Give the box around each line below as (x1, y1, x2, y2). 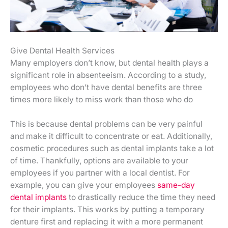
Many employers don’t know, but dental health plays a (10, 58, 209, 68)
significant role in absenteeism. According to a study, (10, 70, 206, 80)
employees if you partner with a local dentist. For (10, 168, 190, 178)
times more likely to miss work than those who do (10, 94, 193, 104)
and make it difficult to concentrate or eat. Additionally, (10, 131, 212, 141)
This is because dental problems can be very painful (10, 119, 203, 129)
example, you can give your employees (10, 180, 157, 190)
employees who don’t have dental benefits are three (10, 82, 202, 92)
